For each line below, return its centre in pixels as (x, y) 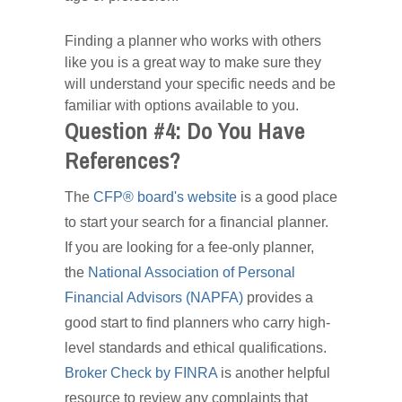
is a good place (287, 197)
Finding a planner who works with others (193, 41)
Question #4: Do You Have (185, 132)
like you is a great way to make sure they (193, 63)
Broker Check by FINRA (141, 373)
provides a (278, 298)
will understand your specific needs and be (200, 84)
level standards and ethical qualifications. (196, 348)
